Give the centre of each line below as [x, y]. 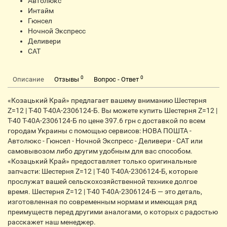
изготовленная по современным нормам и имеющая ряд [102, 202]
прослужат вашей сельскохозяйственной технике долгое [102, 181]
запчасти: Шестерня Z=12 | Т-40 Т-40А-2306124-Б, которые [103, 171]
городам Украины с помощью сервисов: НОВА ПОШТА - [100, 131]
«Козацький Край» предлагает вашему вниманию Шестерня [107, 100]
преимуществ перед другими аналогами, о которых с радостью [113, 212]
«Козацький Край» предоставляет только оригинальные [102, 161]
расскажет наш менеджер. [52, 222]
